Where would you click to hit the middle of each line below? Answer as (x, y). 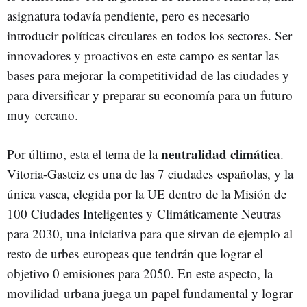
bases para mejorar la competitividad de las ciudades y (148, 75)
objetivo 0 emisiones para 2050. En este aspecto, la (140, 273)
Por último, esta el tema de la (84, 154)
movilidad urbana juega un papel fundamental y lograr (150, 293)
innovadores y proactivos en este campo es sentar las (143, 55)
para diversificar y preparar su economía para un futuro (150, 95)
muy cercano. (42, 115)
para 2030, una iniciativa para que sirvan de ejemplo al (150, 233)
